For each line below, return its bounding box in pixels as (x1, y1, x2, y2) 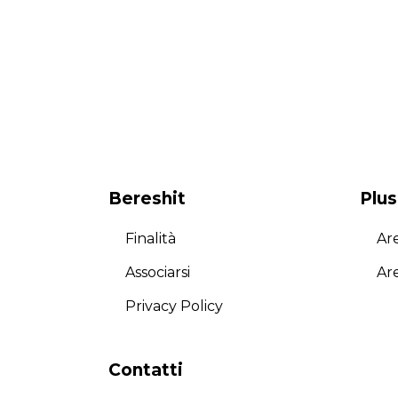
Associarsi (125, 264, 191, 282)
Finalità (125, 230, 177, 248)
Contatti (108, 360, 183, 381)
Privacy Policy (125, 298, 224, 315)
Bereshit (108, 188, 186, 210)
